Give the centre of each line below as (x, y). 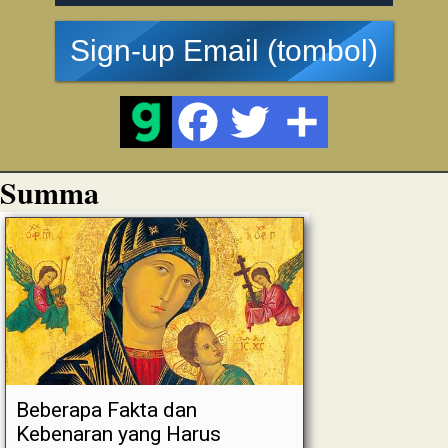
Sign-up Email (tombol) (224, 50)
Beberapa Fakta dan (106, 410)
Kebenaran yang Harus (118, 434)
